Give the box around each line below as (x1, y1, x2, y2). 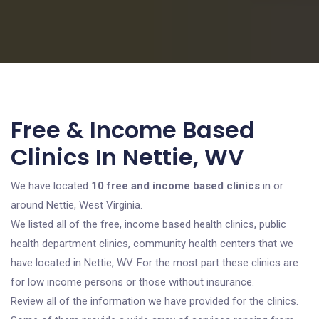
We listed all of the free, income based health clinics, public (11, 218, 286, 231)
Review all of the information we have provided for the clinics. (11, 295, 298, 308)
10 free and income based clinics (91, 179, 260, 192)
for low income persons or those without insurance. (11, 276, 254, 288)
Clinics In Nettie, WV (11, 141, 244, 173)
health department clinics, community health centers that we (11, 237, 293, 250)
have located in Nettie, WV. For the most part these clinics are (11, 256, 298, 269)
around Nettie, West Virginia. (11, 199, 142, 211)
